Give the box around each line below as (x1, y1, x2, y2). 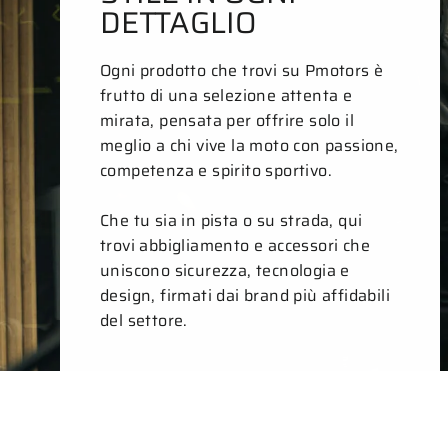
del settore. (100, 307, 188, 333)
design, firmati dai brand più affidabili (100, 282, 390, 308)
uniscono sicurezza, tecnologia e (100, 257, 350, 283)
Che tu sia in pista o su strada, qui (100, 207, 363, 233)
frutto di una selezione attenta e (100, 82, 353, 108)
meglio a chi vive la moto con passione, (100, 132, 399, 158)
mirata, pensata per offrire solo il (100, 107, 354, 133)
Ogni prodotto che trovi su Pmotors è (100, 57, 384, 83)
